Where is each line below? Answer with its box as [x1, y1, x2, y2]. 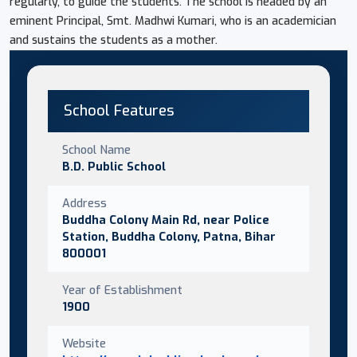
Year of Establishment [62, 281, 182, 298]
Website [62, 335, 106, 351]
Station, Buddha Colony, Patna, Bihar [62, 228, 276, 245]
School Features [64, 100, 175, 120]
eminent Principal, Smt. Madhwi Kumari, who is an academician [10, 13, 336, 29]
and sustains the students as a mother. [10, 32, 218, 48]
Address [62, 194, 107, 211]
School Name [62, 141, 131, 158]
